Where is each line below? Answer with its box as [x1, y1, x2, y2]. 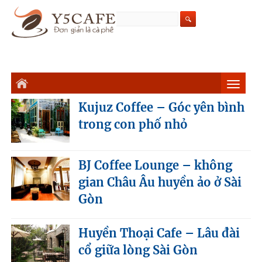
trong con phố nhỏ [78, 116, 188, 132]
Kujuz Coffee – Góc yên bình [78, 99, 245, 115]
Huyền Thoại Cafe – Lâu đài [78, 225, 240, 240]
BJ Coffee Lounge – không [78, 157, 233, 173]
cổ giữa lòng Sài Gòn [78, 242, 198, 257]
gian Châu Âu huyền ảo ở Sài [78, 174, 242, 189]
